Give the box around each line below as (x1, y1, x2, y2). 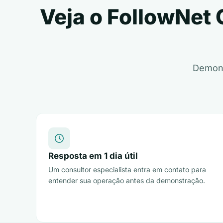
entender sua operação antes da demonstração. (48, 176, 205, 185)
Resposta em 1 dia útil (48, 151, 138, 161)
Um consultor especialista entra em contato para (48, 165, 206, 174)
